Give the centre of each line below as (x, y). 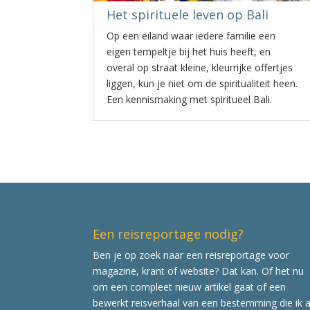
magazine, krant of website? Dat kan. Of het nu (199, 271)
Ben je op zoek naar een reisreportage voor (191, 255)
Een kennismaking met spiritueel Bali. (190, 99)
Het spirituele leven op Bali (188, 15)
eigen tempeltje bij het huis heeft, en (189, 52)
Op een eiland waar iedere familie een (191, 36)
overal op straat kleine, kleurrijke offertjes (200, 67)
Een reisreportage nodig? (168, 234)
